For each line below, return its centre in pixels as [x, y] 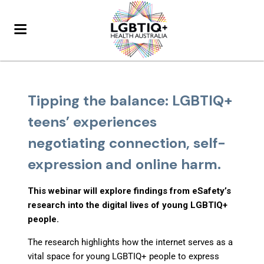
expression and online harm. [125, 164]
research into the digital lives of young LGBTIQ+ [128, 205]
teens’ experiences [93, 122]
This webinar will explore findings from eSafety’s [130, 191]
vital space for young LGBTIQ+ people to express [124, 256]
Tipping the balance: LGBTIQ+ [130, 100]
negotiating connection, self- [127, 143]
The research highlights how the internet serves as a [131, 242]
